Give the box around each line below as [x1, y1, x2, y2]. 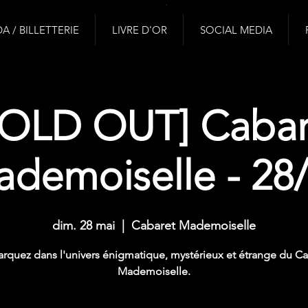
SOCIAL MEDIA [199, 23, 272, 36]
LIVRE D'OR [111, 23, 167, 36]
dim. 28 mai [52, 218, 115, 233]
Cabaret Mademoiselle [131, 218, 256, 233]
